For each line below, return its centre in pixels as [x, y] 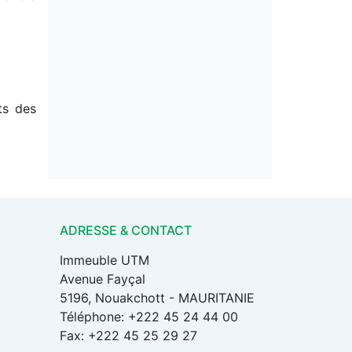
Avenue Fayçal [103, 279]
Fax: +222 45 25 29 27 [128, 335]
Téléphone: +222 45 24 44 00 [149, 317]
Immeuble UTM [104, 260]
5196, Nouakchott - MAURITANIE [157, 298]
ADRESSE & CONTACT [126, 230]
